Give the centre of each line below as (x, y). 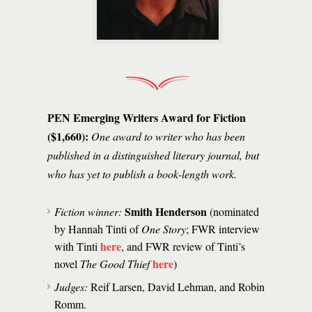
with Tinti (77, 246)
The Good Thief (115, 264)
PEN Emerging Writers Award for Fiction (147, 117)
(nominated (233, 211)
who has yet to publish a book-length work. (142, 174)
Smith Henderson (166, 211)
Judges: (71, 287)
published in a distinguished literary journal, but (153, 155)
